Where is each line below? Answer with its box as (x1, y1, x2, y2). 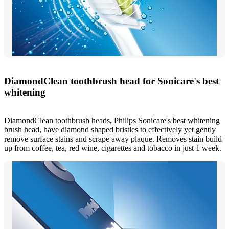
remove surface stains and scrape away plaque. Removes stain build (4, 134, 222, 143)
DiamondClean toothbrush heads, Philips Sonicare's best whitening (4, 116, 220, 125)
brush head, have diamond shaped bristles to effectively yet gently (4, 125, 216, 134)
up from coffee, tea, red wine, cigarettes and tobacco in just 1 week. (4, 143, 221, 152)
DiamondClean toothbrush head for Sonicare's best (4, 76, 219, 87)
